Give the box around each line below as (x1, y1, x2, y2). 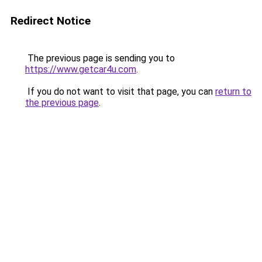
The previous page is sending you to (25, 53, 175, 64)
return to (215, 86, 251, 97)
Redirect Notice (11, 14, 91, 27)
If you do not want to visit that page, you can (25, 86, 215, 97)
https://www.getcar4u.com (25, 64, 136, 75)
